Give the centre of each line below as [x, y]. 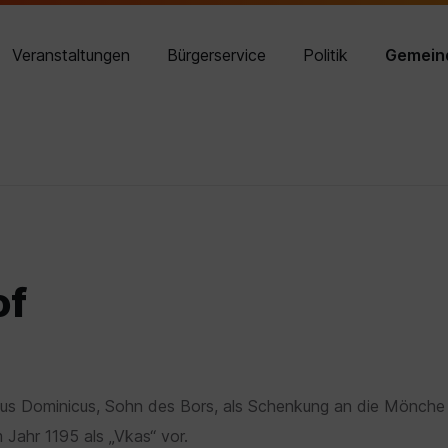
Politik [326, 55]
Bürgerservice [217, 55]
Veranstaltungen [71, 55]
